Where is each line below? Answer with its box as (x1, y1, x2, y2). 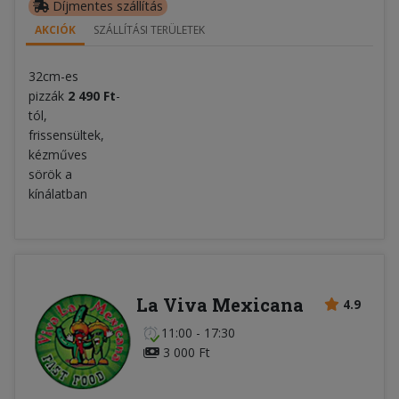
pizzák (28, 87, 68, 105)
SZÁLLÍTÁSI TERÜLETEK (94, 22, 205, 38)
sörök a (28, 166, 72, 183)
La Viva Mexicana (135, 293, 304, 317)
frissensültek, (28, 126, 104, 144)
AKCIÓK (35, 22, 76, 38)
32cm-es (28, 68, 78, 85)
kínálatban (28, 185, 87, 203)
